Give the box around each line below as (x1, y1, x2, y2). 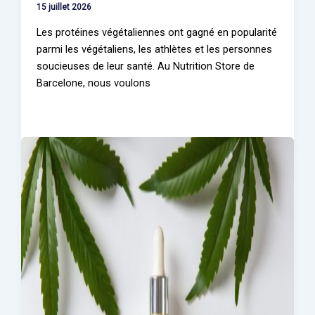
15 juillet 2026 (37, 2, 92, 13)
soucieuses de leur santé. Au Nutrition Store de (37, 59, 255, 72)
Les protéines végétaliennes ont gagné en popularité (37, 25, 278, 39)
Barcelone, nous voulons (37, 76, 151, 89)
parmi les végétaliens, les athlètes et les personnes (37, 42, 273, 56)
